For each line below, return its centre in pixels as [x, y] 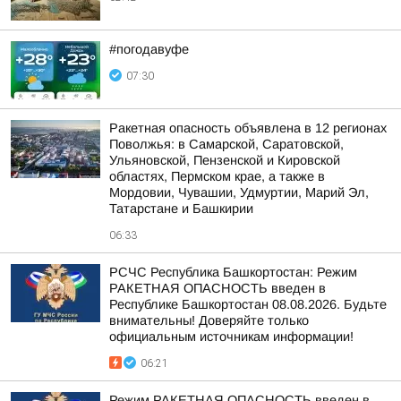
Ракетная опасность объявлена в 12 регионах [248, 128]
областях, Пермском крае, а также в [217, 176]
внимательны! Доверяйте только [209, 320]
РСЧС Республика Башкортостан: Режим [233, 272]
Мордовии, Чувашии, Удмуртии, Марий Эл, [239, 192]
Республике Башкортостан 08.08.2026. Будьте [248, 304]
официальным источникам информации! [231, 337]
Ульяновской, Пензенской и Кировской [225, 160]
